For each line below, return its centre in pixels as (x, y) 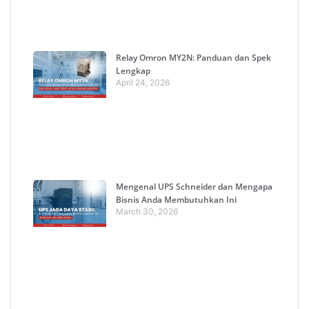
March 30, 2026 (147, 212)
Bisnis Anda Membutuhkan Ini (176, 200)
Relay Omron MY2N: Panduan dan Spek (193, 58)
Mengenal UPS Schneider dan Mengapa (194, 187)
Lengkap (133, 71)
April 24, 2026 (142, 83)
